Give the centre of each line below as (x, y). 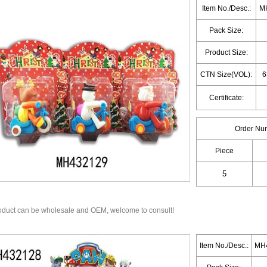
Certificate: (226, 98)
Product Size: (226, 52)
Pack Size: (226, 30)
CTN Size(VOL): (226, 74)
